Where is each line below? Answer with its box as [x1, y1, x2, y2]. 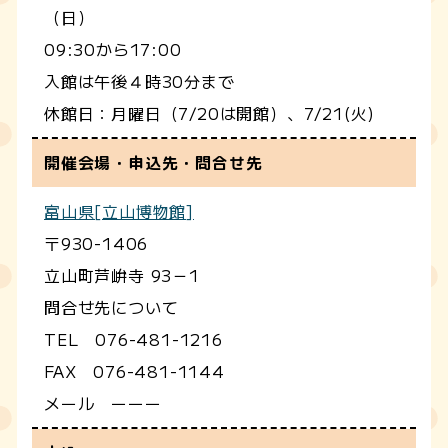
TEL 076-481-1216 [44, 326, 223, 351]
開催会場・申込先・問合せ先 [44, 151, 263, 174]
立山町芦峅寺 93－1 [44, 262, 200, 287]
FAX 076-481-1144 [44, 358, 225, 383]
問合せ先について [44, 294, 179, 319]
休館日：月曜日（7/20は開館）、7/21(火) [44, 100, 376, 125]
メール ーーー [44, 390, 162, 415]
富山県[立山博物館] [44, 198, 194, 223]
